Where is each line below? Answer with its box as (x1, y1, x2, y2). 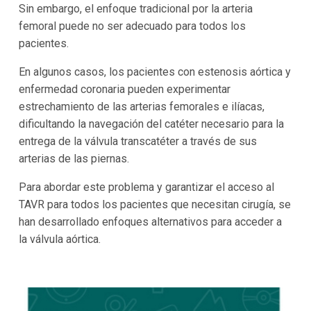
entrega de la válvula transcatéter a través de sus (18, 134, 257, 148)
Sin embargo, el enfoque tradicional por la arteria (18, 1, 253, 15)
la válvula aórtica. (18, 232, 101, 246)
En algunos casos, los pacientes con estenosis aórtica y (18, 65, 291, 78)
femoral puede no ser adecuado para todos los (18, 19, 246, 33)
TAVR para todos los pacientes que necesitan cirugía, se (18, 197, 291, 211)
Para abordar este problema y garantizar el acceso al (18, 180, 274, 194)
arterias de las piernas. (18, 151, 129, 165)
